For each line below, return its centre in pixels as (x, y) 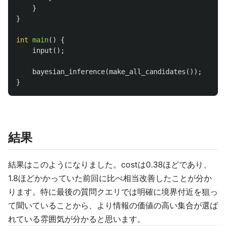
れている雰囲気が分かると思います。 (77, 219)
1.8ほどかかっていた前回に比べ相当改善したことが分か (110, 178)
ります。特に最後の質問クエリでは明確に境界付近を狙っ (113, 192)
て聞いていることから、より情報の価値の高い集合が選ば (113, 205)
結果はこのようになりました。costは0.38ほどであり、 (110, 164)
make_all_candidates (147, 72)
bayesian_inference (69, 72)
